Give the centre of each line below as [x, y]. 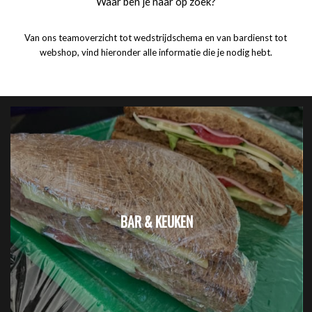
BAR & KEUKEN [156, 222]
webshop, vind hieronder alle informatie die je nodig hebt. [156, 53]
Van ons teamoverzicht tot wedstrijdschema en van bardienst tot [156, 38]
